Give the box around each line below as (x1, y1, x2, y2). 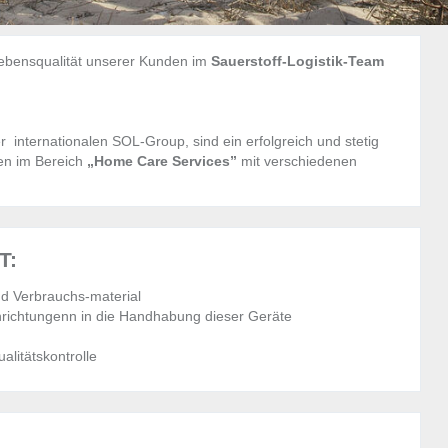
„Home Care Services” (87, 153, 237, 170)
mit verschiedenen (237, 153, 357, 170)
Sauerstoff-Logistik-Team (211, 53, 384, 70)
